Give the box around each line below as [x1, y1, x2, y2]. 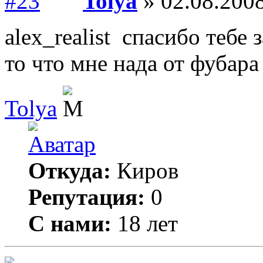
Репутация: [28, 184, 145, 210]
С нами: [28, 211, 112, 236]
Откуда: [28, 158, 111, 183]
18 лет [112, 211, 178, 236]
